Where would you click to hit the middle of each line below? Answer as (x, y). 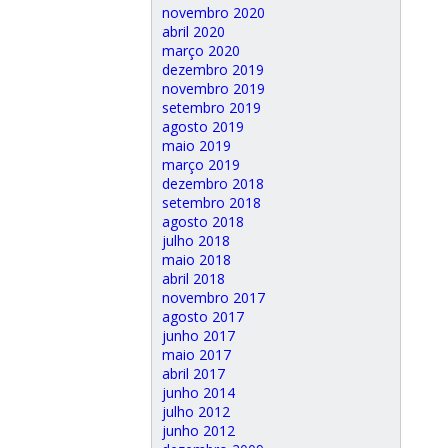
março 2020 (201, 50)
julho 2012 (196, 411)
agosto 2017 (203, 316)
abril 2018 (193, 278)
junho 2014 (198, 392)
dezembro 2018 (213, 183)
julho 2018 (196, 240)
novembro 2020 (213, 12)
